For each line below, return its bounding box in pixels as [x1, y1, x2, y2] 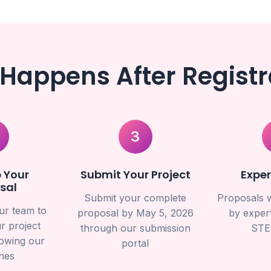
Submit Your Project [80, 167, 191, 182]
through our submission [80, 222, 191, 234]
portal [122, 237, 149, 249]
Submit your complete [84, 192, 187, 204]
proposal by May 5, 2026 [77, 207, 194, 219]
